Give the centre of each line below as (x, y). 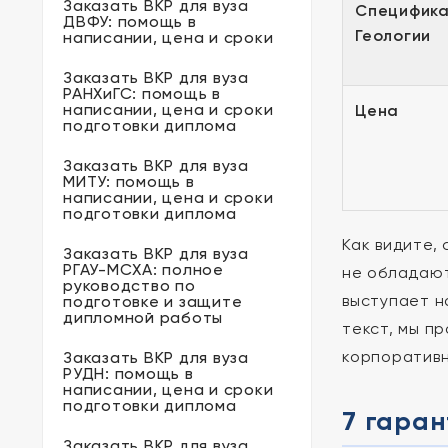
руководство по (129, 285)
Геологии (393, 35)
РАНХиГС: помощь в (142, 93)
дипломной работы (143, 317)
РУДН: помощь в (128, 373)
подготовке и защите (153, 301)
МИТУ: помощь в (129, 181)
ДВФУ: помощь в (130, 21)
